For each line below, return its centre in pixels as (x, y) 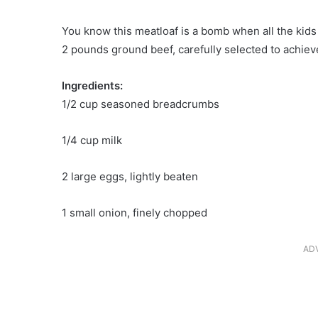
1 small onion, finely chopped (135, 212)
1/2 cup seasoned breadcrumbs (141, 104)
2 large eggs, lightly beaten (130, 176)
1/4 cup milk (92, 140)
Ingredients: (92, 85)
